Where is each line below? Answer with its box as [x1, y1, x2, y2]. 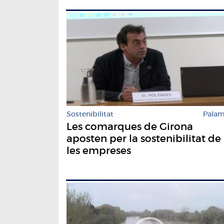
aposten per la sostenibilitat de [66, 132, 221, 144]
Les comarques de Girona [66, 120, 193, 132]
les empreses [66, 144, 131, 156]
